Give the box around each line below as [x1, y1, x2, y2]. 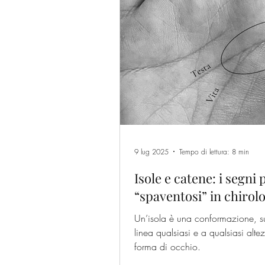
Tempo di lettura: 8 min [179, 146, 249, 157]
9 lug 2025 [134, 146, 169, 157]
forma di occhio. [134, 240, 201, 254]
